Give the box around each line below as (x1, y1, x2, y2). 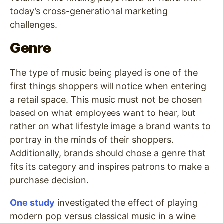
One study (10, 197, 55, 208)
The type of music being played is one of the (10, 67, 198, 78)
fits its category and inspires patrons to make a (10, 161, 209, 172)
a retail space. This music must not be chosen (10, 94, 202, 105)
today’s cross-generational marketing (10, 6, 168, 17)
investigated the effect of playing (55, 197, 198, 208)
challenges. (10, 19, 57, 30)
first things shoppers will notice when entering (10, 81, 206, 92)
